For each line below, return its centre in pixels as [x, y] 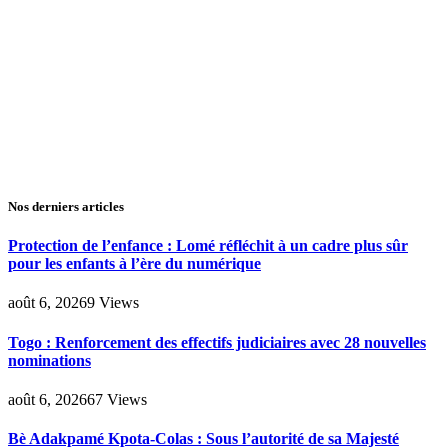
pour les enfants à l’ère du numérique [134, 264]
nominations [49, 360]
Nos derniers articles [66, 207]
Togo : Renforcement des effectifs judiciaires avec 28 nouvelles [217, 342]
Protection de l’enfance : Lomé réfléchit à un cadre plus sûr [208, 246]
